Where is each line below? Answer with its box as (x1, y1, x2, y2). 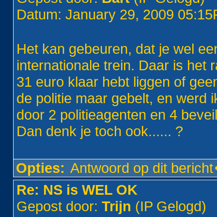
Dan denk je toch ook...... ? (16, 123, 184, 139)
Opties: (16, 160, 65, 176)
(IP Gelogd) (131, 198, 207, 214)
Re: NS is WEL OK (16, 182, 138, 198)
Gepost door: (16, 198, 102, 214)
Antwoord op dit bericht (70, 160, 214, 176)
